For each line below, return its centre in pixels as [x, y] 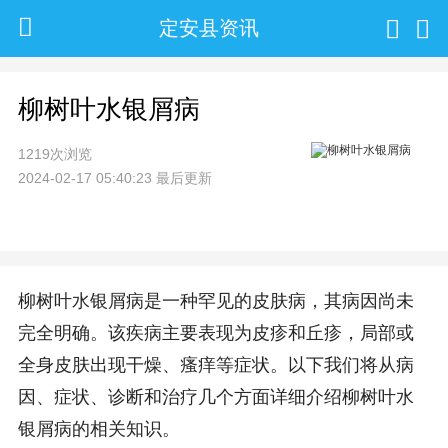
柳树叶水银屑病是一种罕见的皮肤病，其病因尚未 [215, 301]
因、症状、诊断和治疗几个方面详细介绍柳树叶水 [215, 397]
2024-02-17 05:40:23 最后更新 [114, 177]
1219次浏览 [54, 153]
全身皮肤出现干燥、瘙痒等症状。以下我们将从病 [215, 365]
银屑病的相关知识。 [98, 429]
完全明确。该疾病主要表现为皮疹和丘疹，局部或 [215, 333]
